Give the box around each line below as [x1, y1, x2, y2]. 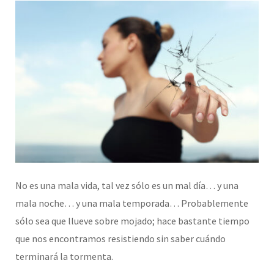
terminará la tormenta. [15, 250, 113, 263]
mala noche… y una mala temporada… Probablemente [15, 197, 248, 210]
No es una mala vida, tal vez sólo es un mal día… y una [15, 179, 239, 192]
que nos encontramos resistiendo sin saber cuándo [15, 232, 226, 245]
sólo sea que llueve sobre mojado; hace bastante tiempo [15, 215, 250, 228]
